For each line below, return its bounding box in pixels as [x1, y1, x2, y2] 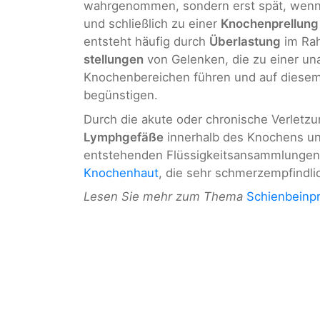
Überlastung [209, 34, 281, 49]
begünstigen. [84, 88, 158, 103]
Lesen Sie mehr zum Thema [84, 189, 243, 204]
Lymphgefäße [84, 129, 164, 144]
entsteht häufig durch [84, 34, 209, 49]
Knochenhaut [84, 165, 159, 180]
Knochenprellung [221, 16, 319, 31]
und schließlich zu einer [84, 16, 221, 31]
